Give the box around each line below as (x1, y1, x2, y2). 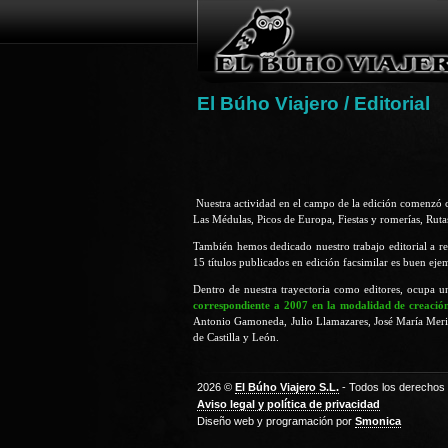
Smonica (355, 415, 401, 428)
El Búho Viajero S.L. (235, 381, 339, 394)
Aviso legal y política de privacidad (197, 398, 380, 411)
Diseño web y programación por (197, 415, 355, 428)
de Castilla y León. (193, 330, 280, 343)
